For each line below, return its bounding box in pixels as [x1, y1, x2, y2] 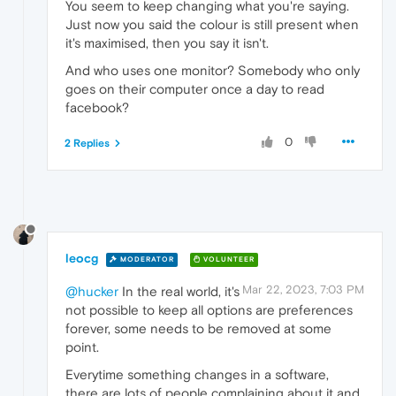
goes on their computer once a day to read [65, 80, 324, 96]
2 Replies [65, 136, 110, 149]
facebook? [65, 99, 129, 115]
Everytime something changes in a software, [65, 367, 329, 383]
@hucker [65, 284, 118, 300]
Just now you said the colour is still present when [65, 16, 359, 32]
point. [65, 339, 99, 355]
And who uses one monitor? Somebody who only [65, 62, 360, 78]
